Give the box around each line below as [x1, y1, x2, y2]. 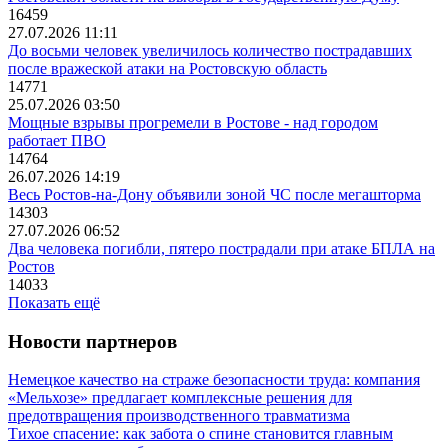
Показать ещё [8, 294, 100, 312]
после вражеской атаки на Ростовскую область [8, 60, 327, 78]
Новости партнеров [8, 330, 177, 352]
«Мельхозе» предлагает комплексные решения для [8, 389, 352, 407]
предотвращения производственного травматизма [8, 407, 350, 425]
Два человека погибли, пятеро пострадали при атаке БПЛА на [8, 240, 435, 258]
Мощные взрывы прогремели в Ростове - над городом [8, 114, 378, 132]
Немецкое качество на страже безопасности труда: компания [8, 371, 420, 389]
